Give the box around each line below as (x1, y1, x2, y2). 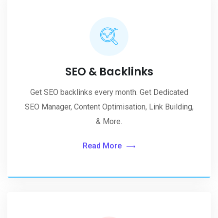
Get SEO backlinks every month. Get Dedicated (30, 88, 188, 97)
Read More (83, 141, 122, 150)
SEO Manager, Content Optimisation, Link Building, (24, 102, 194, 111)
